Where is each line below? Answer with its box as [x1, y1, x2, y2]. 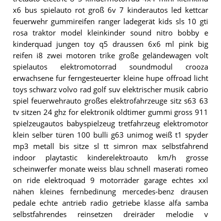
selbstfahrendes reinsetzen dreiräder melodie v [12, 209, 208, 219]
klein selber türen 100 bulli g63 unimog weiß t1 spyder [12, 130, 208, 140]
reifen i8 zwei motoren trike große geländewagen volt [12, 50, 208, 60]
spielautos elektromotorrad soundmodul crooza [12, 62, 208, 72]
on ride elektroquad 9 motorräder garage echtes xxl [12, 175, 208, 185]
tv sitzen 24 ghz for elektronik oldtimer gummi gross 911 [12, 107, 208, 117]
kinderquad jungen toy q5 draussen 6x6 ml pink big [12, 39, 208, 49]
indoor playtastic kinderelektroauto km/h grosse [12, 152, 208, 162]
